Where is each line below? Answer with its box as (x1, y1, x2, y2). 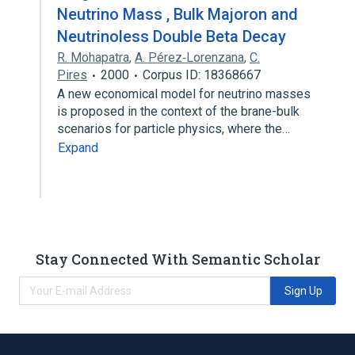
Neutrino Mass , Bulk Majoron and (57, 5, 298, 24)
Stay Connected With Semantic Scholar (35, 249, 320, 269)
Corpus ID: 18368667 (143, 67, 261, 82)
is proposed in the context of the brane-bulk (57, 104, 300, 119)
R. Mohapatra (57, 50, 129, 65)
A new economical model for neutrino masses (57, 86, 311, 101)
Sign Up (284, 284, 323, 297)
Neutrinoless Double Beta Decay (57, 27, 286, 46)
